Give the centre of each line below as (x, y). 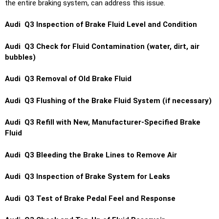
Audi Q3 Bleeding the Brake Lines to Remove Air (91, 155)
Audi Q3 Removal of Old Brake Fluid (68, 79)
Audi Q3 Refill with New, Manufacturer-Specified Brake (103, 122)
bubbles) (20, 57)
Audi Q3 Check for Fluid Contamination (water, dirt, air (102, 46)
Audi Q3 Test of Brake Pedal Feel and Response (90, 198)
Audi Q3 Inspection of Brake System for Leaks (88, 177)
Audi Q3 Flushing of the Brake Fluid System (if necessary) (108, 100)
